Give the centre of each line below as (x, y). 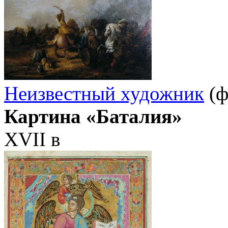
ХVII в (32, 139)
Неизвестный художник (104, 94)
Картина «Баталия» (93, 117)
